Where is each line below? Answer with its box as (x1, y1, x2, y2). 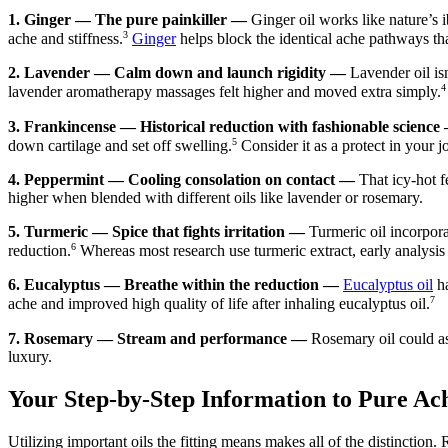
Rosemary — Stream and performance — (24, 329, 307, 347)
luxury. (8, 347, 52, 365)
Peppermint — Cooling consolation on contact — (24, 171, 355, 189)
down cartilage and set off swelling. (8, 137, 232, 155)
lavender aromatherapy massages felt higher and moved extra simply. (8, 83, 441, 101)
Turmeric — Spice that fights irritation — (24, 223, 305, 241)
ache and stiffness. (8, 30, 123, 48)
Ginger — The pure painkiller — (24, 11, 247, 29)
